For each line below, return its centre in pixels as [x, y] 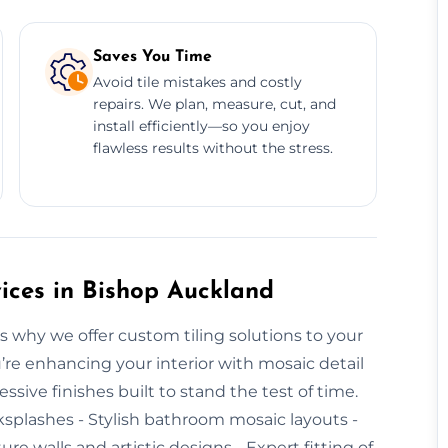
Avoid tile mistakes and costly [197, 81]
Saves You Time [152, 56]
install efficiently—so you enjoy [201, 125]
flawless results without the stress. [212, 147]
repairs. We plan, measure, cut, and [214, 103]
